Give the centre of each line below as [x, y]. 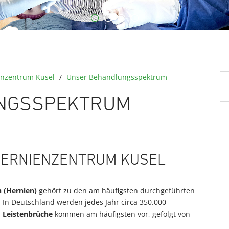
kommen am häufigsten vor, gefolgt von [121, 214]
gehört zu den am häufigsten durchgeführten [116, 190]
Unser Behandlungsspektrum [117, 77]
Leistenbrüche [28, 214]
